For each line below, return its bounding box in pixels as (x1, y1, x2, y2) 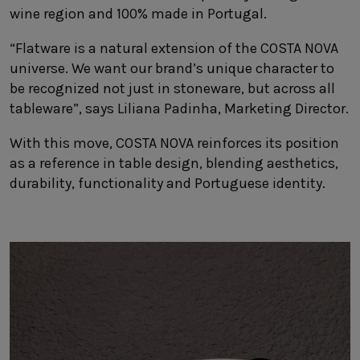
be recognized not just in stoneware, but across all (10, 80, 335, 97)
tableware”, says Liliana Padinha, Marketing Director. (10, 100, 349, 117)
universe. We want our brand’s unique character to (10, 59, 334, 77)
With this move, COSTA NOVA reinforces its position (10, 134, 339, 152)
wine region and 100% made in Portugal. (10, 5, 267, 22)
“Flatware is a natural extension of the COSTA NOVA (10, 39, 338, 57)
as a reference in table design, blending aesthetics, (10, 154, 338, 172)
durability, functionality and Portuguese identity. (10, 174, 325, 192)
